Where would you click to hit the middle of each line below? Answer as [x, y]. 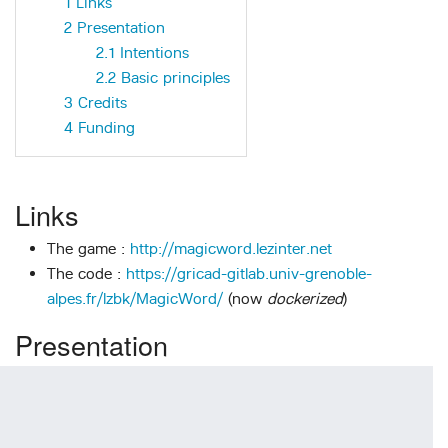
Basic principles [175, 77]
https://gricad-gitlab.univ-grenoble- [249, 273]
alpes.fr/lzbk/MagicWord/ [135, 298]
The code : [86, 273]
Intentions [154, 52]
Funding [106, 127]
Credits [102, 102]
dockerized [305, 298]
